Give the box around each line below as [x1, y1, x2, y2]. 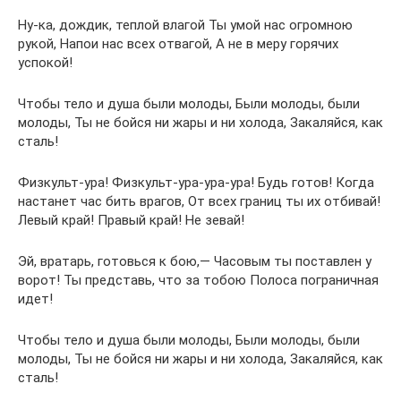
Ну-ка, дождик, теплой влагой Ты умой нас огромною [18, 17, 353, 34]
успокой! [18, 55, 73, 72]
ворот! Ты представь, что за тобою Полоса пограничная [18, 272, 379, 289]
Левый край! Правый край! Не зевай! [18, 212, 244, 229]
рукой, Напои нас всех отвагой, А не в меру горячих [18, 36, 338, 53]
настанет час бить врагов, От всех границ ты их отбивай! [18, 193, 380, 210]
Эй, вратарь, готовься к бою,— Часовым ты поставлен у [18, 253, 371, 270]
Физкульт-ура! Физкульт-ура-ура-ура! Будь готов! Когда [18, 175, 374, 192]
